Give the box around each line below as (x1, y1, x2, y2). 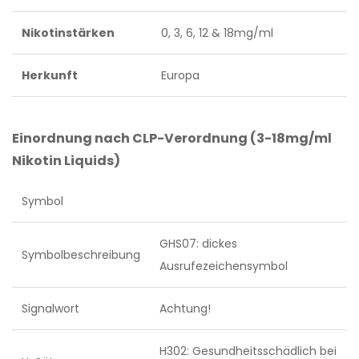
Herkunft (22, 67, 78, 83)
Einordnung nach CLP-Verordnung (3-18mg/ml (12, 129, 332, 147)
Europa (161, 67, 200, 83)
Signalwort (22, 301, 79, 317)
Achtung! (159, 301, 211, 317)
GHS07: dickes (159, 236, 237, 252)
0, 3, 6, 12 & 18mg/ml (161, 25, 273, 41)
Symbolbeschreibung (22, 247, 140, 263)
